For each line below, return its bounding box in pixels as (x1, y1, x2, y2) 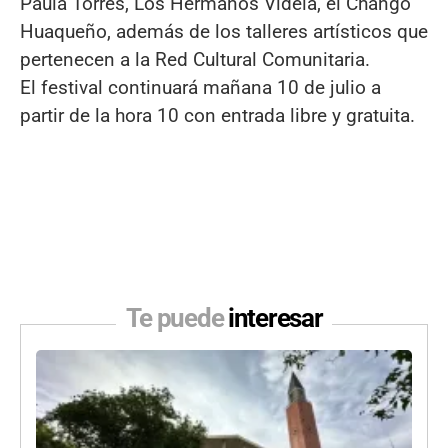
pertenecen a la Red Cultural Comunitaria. (20, 48, 370, 72)
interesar (228, 303, 323, 334)
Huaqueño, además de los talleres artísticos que (20, 20, 428, 44)
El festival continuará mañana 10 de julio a (20, 76, 381, 100)
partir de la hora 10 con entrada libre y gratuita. (20, 104, 415, 128)
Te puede (125, 303, 228, 334)
